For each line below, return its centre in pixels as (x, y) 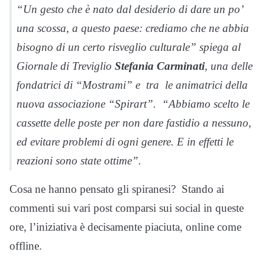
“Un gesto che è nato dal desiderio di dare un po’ (130, 9)
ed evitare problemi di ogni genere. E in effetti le (125, 141)
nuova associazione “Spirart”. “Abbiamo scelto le (133, 104)
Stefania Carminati (160, 66)
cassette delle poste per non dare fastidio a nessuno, (134, 122)
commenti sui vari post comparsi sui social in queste (127, 208)
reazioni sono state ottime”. (79, 160)
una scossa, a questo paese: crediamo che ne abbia (133, 28)
